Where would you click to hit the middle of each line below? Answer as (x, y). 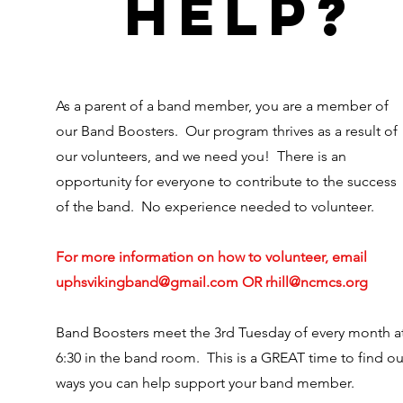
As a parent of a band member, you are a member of (222, 106)
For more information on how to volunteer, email (211, 257)
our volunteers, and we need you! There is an (201, 156)
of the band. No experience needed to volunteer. (215, 206)
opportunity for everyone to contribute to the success (226, 181)
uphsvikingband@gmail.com (147, 282)
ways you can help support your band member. (205, 383)
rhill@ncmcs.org (317, 282)
